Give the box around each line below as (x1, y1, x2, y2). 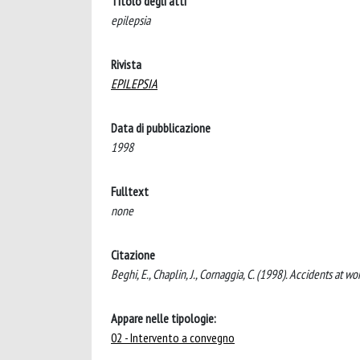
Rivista (111, 56, 141, 72)
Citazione (111, 247, 155, 263)
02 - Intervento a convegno (111, 329, 235, 346)
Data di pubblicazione (111, 120, 211, 136)
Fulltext (111, 183, 149, 199)
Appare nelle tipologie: (111, 310, 216, 326)
